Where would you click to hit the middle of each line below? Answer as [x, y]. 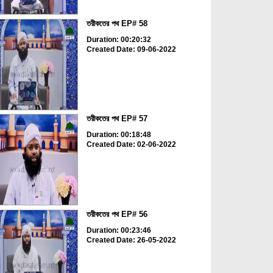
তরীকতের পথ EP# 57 [117, 119]
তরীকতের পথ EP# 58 [117, 23]
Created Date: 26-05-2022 [131, 240]
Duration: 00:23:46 [119, 230]
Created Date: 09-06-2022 [131, 49]
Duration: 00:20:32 [119, 39]
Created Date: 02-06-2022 [131, 145]
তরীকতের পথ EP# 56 [117, 214]
